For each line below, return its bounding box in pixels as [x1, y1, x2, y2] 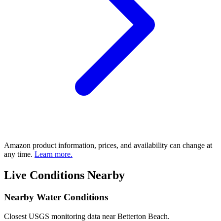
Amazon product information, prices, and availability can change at [4, 141, 212, 150]
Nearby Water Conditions [4, 192, 108, 203]
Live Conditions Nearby [4, 169, 125, 182]
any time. [4, 150, 35, 159]
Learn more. [35, 150, 73, 159]
